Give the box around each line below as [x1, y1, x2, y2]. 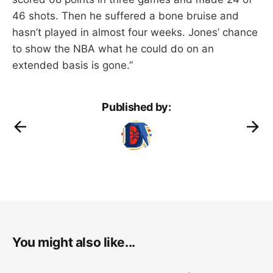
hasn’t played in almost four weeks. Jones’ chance [12, 26, 258, 38]
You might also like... [12, 234, 135, 250]
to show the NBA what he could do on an [12, 42, 214, 55]
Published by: [102, 100, 171, 113]
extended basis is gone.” [12, 58, 133, 71]
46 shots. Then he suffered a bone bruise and [12, 9, 239, 22]
